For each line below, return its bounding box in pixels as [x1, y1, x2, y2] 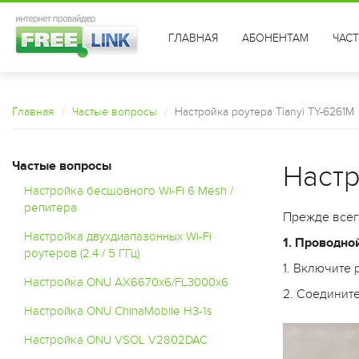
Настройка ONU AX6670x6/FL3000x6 [24, 275, 228, 289]
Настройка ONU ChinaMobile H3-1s [24, 304, 212, 318]
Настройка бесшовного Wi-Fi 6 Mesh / [24, 184, 233, 198]
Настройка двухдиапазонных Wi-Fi [24, 229, 212, 244]
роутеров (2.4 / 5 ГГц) [24, 246, 139, 260]
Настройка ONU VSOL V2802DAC [24, 333, 208, 347]
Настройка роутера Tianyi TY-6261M [175, 105, 354, 119]
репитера [24, 200, 77, 215]
